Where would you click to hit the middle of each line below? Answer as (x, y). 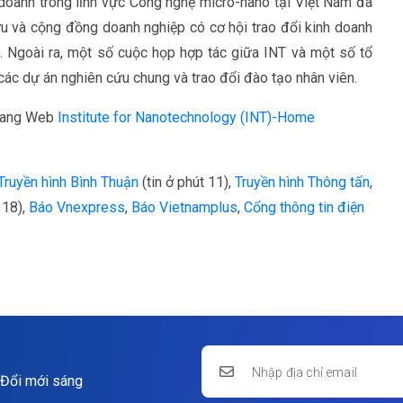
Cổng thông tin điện (304, 208)
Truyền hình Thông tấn (302, 183)
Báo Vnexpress (77, 208)
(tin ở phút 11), (187, 183)
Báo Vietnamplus (184, 208)
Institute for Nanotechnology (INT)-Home (186, 118)
